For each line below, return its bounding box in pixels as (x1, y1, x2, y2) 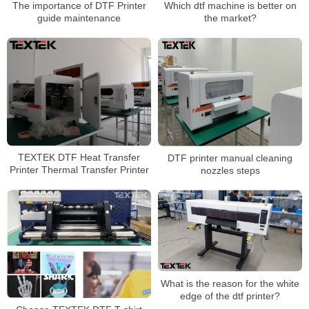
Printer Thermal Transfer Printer (9, 164, 149, 176)
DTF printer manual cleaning (168, 152, 292, 163)
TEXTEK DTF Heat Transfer (18, 152, 140, 163)
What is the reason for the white (161, 277, 299, 289)
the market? (203, 12, 257, 24)
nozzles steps (200, 164, 260, 176)
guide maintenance (37, 12, 121, 23)
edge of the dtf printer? (180, 290, 280, 301)
